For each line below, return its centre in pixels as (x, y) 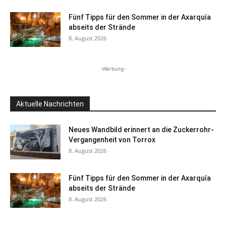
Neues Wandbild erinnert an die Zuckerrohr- (141, 130)
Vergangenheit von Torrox (112, 140)
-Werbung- (113, 69)
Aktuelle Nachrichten (50, 104)
